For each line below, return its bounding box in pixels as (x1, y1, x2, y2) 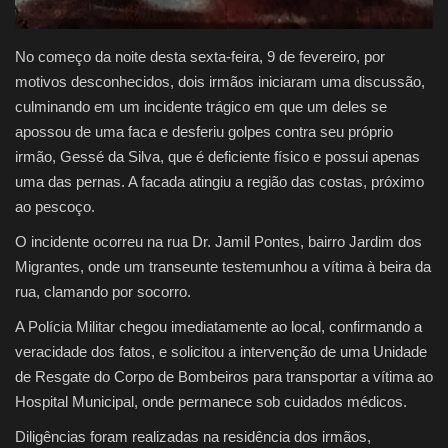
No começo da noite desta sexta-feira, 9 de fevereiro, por (15, 47, 385, 65)
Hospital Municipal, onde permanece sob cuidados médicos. (15, 392, 407, 410)
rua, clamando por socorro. (15, 282, 191, 300)
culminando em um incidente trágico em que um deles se (15, 97, 387, 115)
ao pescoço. (15, 197, 95, 215)
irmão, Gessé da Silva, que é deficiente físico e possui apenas (15, 147, 420, 165)
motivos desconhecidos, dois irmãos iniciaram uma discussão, (15, 72, 425, 90)
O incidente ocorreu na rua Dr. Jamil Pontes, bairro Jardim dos (15, 232, 422, 250)
